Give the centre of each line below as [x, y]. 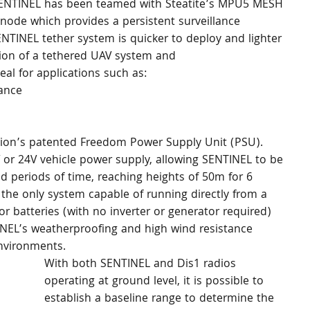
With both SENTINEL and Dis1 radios [142, 265]
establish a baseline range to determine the [161, 299]
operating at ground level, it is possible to [156, 282]
